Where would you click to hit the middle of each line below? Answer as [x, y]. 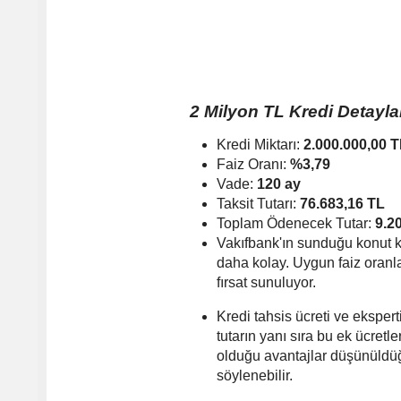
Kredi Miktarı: [260, 145]
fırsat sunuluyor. [266, 282]
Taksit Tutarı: [258, 204]
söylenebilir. [255, 375]
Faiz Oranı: [253, 164]
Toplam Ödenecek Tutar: [296, 223]
